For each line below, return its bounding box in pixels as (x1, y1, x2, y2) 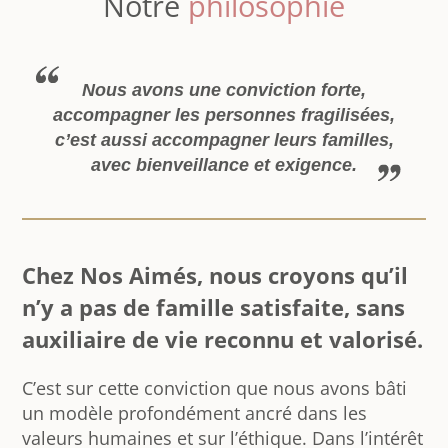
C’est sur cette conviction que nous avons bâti (22, 376, 408, 401)
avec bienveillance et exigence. (91, 155, 357, 176)
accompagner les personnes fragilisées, (53, 105, 395, 126)
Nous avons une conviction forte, (82, 80, 366, 101)
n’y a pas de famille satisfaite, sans (22, 293, 406, 323)
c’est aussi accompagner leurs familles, (54, 130, 394, 151)
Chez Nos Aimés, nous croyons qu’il (22, 261, 409, 291)
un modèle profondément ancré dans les (22, 401, 368, 426)
